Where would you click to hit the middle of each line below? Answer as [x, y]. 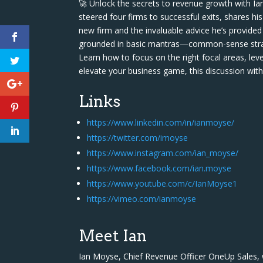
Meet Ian [113, 235]
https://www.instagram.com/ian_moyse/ [163, 153]
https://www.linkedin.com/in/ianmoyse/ [161, 122]
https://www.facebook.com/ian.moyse [159, 168]
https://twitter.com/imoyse [138, 137]
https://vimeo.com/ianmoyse [142, 198]
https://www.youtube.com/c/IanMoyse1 [162, 183]
